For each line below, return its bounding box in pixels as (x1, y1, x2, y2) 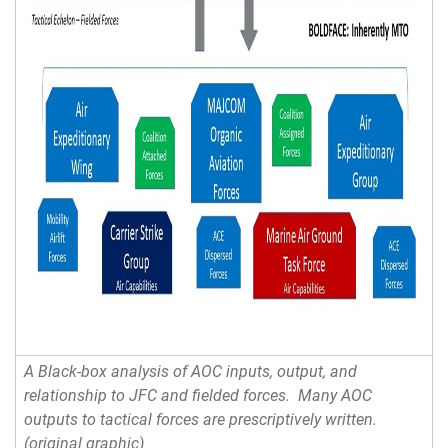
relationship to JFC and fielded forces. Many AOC (24, 386, 373, 406)
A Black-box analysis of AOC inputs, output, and (24, 362, 358, 382)
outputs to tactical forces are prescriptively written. (24, 410, 378, 430)
